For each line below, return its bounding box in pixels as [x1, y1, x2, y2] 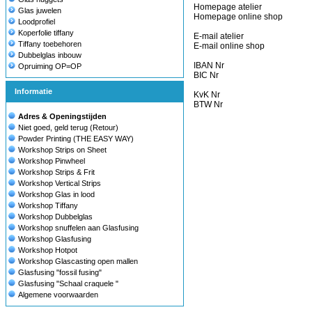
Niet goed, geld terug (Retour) [18, 123, 118, 132]
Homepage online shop [194, 12, 283, 22]
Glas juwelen [18, 6, 61, 15]
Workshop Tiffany [18, 201, 78, 210]
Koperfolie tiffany [18, 29, 74, 37]
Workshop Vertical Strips [18, 179, 101, 187]
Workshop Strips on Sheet [18, 146, 107, 154]
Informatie [15, 87, 52, 95]
